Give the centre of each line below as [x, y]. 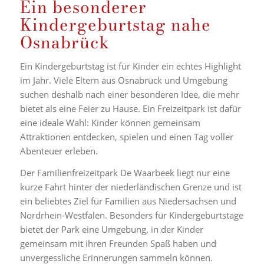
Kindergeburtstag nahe [115, 24]
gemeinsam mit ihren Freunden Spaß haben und [118, 243]
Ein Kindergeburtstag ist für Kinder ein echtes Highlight [130, 66]
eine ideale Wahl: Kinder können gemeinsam [110, 122]
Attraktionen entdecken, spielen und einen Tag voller [126, 136]
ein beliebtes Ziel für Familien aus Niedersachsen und [128, 201]
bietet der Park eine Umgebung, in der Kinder [111, 229]
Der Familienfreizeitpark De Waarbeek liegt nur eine [125, 172]
